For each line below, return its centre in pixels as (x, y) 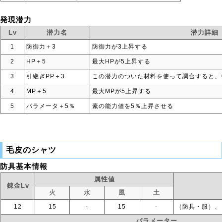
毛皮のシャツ (31, 150)
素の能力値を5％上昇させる (133, 106)
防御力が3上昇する (120, 47)
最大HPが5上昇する (121, 61)
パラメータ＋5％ (51, 106)
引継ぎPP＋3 (46, 76)
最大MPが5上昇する (122, 91)
